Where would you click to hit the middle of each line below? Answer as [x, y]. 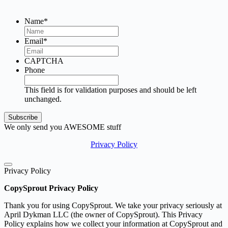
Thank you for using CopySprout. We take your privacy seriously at [113, 205]
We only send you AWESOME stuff [63, 127]
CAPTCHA [44, 61]
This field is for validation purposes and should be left [110, 90]
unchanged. [43, 99]
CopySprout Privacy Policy [51, 188]
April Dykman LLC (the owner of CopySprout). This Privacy [103, 214]
